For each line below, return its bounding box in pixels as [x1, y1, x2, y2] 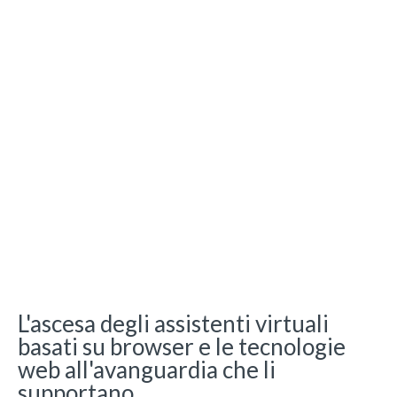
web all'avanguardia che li [18, 354, 276, 384]
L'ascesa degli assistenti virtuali [18, 308, 329, 338]
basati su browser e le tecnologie [18, 331, 346, 361]
